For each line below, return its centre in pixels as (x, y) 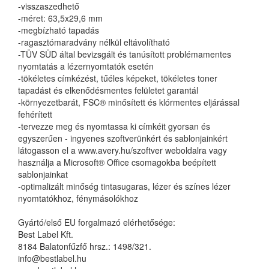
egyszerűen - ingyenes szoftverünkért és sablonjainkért (123, 138)
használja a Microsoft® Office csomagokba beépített (117, 162)
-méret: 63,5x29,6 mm (60, 18)
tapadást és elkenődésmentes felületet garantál (108, 90)
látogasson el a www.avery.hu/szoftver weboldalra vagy (122, 150)
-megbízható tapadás (59, 30)
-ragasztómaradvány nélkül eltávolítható (94, 42)
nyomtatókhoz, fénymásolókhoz (78, 198)
